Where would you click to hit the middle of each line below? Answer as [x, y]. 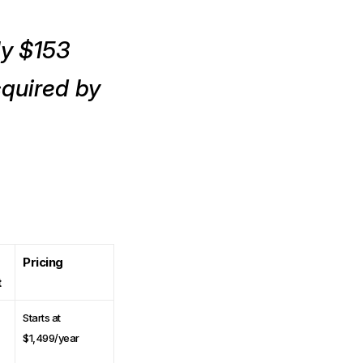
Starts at [42, 317]
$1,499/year [51, 337]
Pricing [43, 262]
